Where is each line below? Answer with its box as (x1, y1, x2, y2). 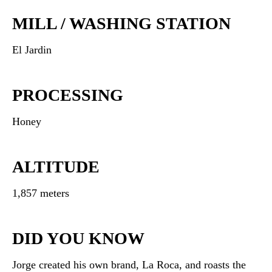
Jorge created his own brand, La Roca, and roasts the (12, 259, 246, 271)
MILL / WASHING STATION (12, 14, 231, 33)
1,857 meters (12, 187, 69, 199)
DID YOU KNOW (12, 229, 144, 248)
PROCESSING (12, 86, 123, 104)
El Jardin (12, 44, 52, 56)
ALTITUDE (12, 157, 100, 176)
